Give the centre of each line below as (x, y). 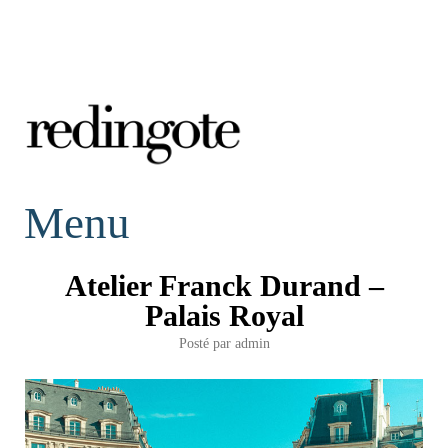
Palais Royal (224, 315)
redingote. (101, 198)
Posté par (206, 342)
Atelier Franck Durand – (224, 285)
